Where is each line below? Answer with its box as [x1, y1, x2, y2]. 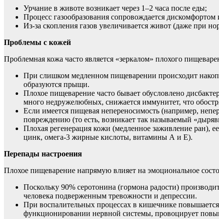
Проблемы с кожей [4, 38, 71, 46]
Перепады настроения [4, 149, 82, 158]
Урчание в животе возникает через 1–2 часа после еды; [23, 3, 207, 12]
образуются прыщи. [23, 80, 89, 88]
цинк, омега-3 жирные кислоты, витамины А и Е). [23, 132, 193, 141]
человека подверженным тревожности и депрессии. [23, 191, 197, 200]
